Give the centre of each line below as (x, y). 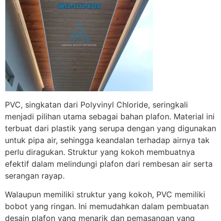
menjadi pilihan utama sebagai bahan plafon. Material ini (110, 116)
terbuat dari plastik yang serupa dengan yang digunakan (110, 128)
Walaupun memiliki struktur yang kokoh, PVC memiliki (105, 195)
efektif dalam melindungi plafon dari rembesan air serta (109, 164)
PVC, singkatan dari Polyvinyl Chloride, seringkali (96, 104)
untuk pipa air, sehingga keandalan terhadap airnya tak (107, 140)
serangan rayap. (35, 175)
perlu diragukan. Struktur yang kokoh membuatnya (100, 152)
